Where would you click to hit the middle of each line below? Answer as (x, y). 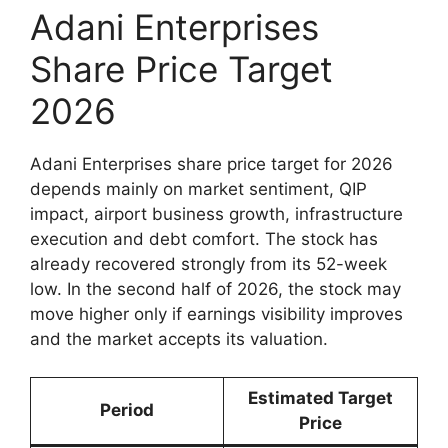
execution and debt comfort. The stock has (204, 238)
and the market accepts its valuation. (179, 338)
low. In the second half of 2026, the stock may (215, 288)
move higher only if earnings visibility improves (216, 313)
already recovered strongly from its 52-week (208, 263)
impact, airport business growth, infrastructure (216, 213)
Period (127, 410)
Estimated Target (320, 398)
